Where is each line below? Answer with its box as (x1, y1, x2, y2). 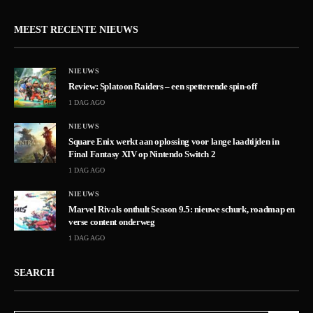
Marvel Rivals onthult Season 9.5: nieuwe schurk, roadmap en (68, 204, 295, 215)
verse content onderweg (68, 217, 155, 228)
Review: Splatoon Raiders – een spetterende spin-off (68, 81, 257, 92)
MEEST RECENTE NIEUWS (14, 24, 138, 36)
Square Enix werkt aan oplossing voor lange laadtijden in (68, 136, 279, 147)
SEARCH (14, 268, 54, 279)
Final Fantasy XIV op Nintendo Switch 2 (68, 149, 216, 160)
